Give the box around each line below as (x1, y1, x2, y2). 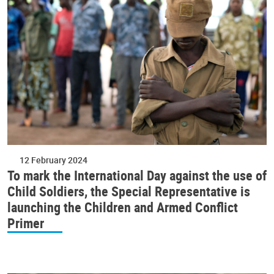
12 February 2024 (20, 154, 87, 166)
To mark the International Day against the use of (7, 166, 267, 184)
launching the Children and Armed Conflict (7, 198, 238, 216)
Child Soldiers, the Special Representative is (7, 182, 250, 200)
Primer (7, 213, 44, 232)
